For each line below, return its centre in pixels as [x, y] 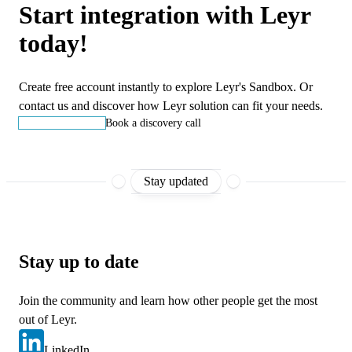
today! [53, 43]
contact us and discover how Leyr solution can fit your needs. [171, 106]
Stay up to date [79, 262]
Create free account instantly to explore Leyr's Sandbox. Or [166, 87]
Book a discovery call [153, 123]
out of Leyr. [48, 320]
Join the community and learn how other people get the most [168, 301]
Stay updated [176, 181]
